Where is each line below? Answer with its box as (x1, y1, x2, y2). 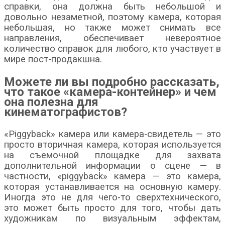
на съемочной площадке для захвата (4, 149, 221, 161)
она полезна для (4, 94, 98, 109)
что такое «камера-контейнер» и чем (4, 84, 216, 99)
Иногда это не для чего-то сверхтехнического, (4, 191, 221, 203)
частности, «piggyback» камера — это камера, (4, 170, 221, 182)
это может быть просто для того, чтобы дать (4, 202, 221, 213)
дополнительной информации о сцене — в (4, 160, 221, 171)
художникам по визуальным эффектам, (4, 212, 221, 224)
